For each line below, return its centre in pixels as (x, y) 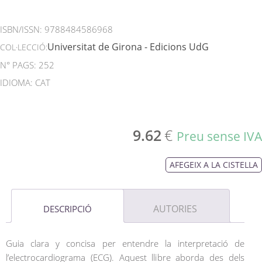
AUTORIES (175, 209)
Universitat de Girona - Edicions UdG (128, 47)
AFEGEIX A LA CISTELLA (214, 165)
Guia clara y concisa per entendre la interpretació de (125, 243)
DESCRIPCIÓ (68, 209)
